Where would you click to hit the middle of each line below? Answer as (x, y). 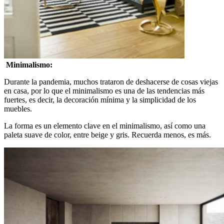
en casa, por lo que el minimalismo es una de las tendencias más (104, 90)
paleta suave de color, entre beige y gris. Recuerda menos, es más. (107, 134)
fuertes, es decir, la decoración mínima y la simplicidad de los (100, 99)
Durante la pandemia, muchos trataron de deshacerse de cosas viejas (111, 81)
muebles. (18, 108)
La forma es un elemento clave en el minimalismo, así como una (105, 125)
